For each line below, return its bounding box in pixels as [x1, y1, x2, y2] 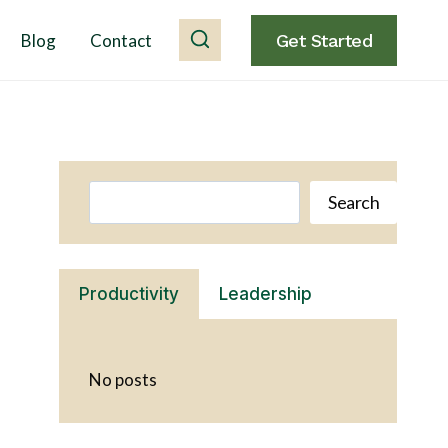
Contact [89, 29, 152, 51]
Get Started [275, 29, 372, 51]
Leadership [219, 284, 313, 305]
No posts [89, 369, 158, 391]
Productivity [79, 284, 180, 305]
